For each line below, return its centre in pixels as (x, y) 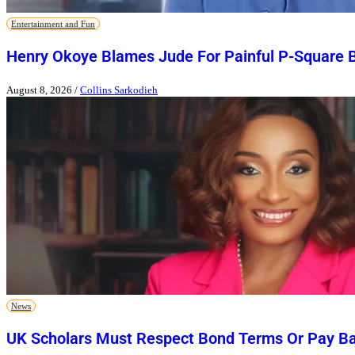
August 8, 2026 (39, 90)
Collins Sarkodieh (119, 90)
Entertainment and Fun (53, 23)
